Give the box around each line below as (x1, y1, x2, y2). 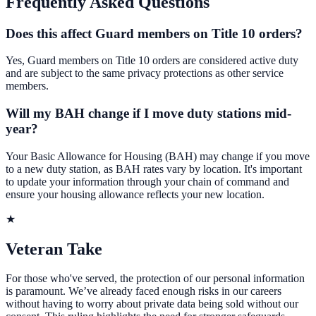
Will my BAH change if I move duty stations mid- (6, 105, 291, 121)
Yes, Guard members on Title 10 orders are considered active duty (6, 54, 298, 67)
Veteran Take (6, 239, 102, 258)
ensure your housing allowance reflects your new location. (6, 188, 265, 200)
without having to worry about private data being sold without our (6, 298, 298, 310)
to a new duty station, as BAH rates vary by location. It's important (6, 162, 302, 175)
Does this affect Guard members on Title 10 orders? (6, 25, 303, 41)
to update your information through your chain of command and (6, 175, 289, 188)
